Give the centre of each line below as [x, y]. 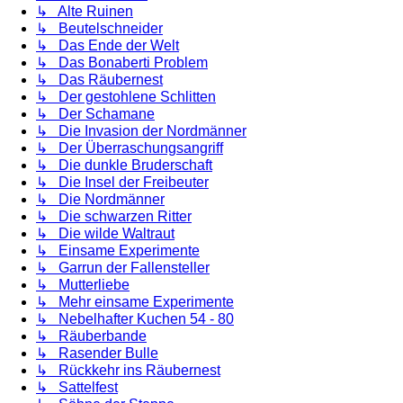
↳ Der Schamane [95, 113]
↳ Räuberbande [91, 336]
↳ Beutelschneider [99, 28]
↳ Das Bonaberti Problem [122, 62]
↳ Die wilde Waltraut [105, 233]
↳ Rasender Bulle [97, 353]
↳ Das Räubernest [99, 79]
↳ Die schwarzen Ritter [114, 216]
